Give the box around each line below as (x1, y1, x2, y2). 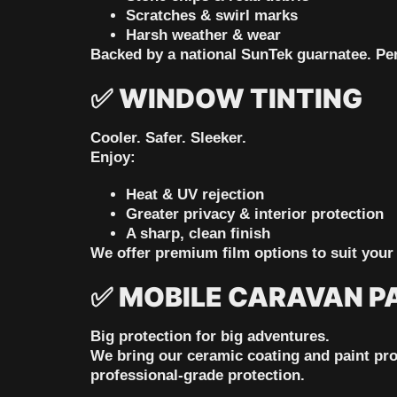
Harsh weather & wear (126, 27, 281, 44)
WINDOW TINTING (119, 82, 362, 115)
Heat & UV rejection (126, 186, 264, 204)
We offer (90, 245, 155, 262)
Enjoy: (90, 149, 136, 167)
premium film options (155, 245, 307, 262)
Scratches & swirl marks (126, 7, 298, 25)
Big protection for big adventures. (90, 328, 330, 346)
